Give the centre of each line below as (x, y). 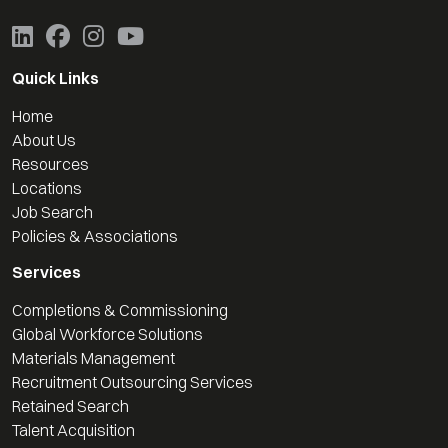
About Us (44, 140)
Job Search (52, 212)
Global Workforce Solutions (107, 334)
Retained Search (70, 406)
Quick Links (55, 78)
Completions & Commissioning (120, 310)
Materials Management (93, 358)
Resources (50, 164)
